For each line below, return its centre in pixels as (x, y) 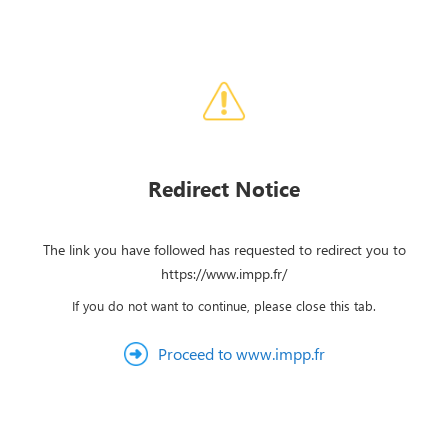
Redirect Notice (224, 188)
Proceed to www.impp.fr (241, 353)
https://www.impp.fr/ (224, 273)
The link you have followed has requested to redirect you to (224, 249)
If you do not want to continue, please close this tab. (224, 305)
